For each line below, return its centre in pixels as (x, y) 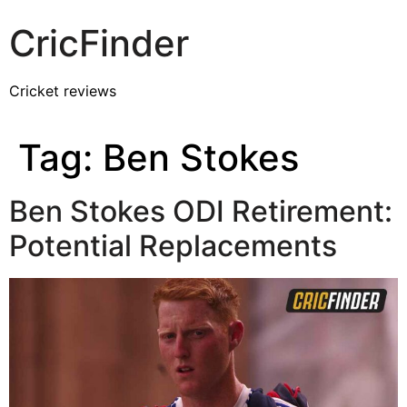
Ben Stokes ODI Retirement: (201, 212)
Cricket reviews (63, 91)
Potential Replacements (173, 246)
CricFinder (99, 43)
